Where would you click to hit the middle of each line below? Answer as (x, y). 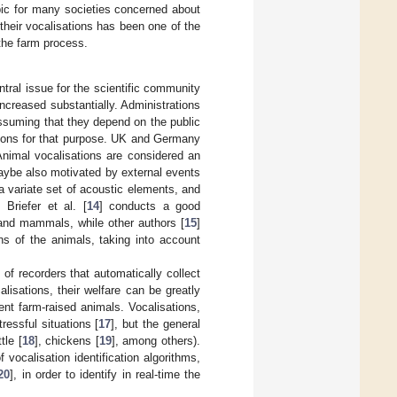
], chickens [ (66, 340)
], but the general (156, 323)
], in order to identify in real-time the (105, 374)
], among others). (156, 340)
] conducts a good (149, 206)
